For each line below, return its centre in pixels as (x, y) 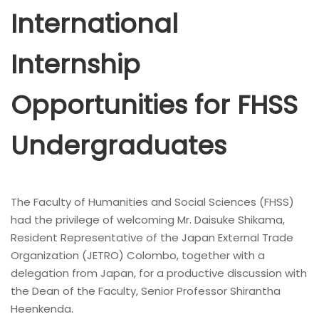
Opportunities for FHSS (154, 105)
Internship (75, 64)
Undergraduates (119, 146)
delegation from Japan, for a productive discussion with (159, 273)
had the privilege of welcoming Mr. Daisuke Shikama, (148, 220)
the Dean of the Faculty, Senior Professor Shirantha (146, 291)
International (94, 24)
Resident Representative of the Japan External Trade (152, 237)
